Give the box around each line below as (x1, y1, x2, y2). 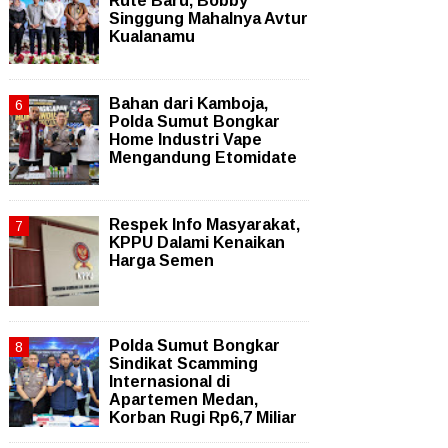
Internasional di (109, 373, 230, 390)
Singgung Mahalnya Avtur (109, 10, 308, 27)
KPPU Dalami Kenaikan (109, 234, 285, 251)
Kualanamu (109, 28, 195, 45)
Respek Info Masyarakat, (109, 216, 300, 233)
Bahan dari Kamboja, (109, 95, 268, 112)
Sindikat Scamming (109, 355, 258, 372)
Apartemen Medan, (109, 391, 258, 408)
